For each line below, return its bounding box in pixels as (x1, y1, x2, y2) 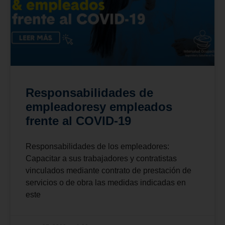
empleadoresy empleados (25, 99, 172, 114)
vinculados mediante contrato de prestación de (25, 166, 191, 175)
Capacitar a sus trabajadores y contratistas (25, 154, 177, 163)
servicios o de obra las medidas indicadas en (25, 178, 186, 187)
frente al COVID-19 (25, 114, 131, 128)
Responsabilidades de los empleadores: (25, 142, 169, 151)
